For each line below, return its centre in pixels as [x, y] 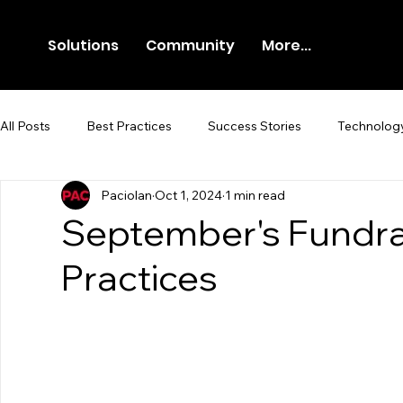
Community [191, 45]
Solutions [84, 45]
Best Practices [129, 125]
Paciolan [126, 195]
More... [287, 45]
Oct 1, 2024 [188, 195]
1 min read [255, 195]
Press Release [179, 197]
